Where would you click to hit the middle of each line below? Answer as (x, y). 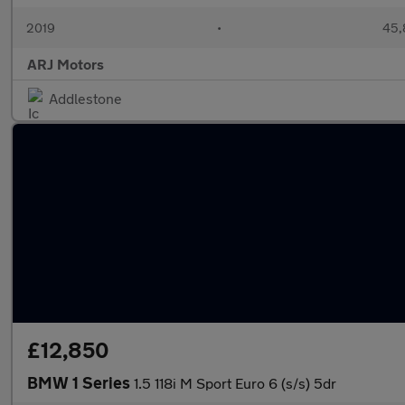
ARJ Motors (66, 64)
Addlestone (85, 98)
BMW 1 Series (80, 382)
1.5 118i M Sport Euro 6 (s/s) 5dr (235, 383)
